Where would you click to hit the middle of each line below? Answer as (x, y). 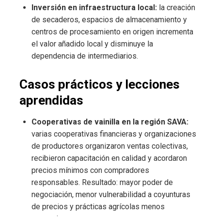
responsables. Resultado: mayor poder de (102, 183)
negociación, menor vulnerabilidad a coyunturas (111, 195)
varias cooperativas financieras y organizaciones (114, 134)
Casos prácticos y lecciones (100, 85)
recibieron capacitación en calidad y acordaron (109, 158)
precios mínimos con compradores (90, 170)
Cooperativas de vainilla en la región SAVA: (110, 122)
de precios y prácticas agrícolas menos (98, 207)
